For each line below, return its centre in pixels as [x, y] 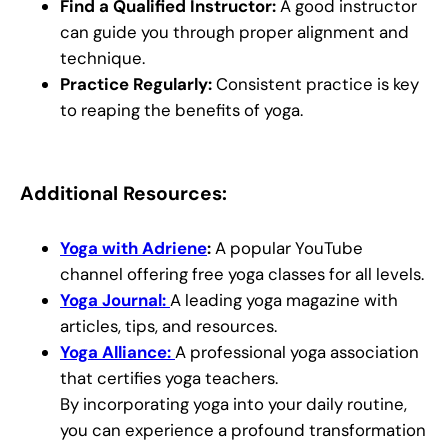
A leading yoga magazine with [284, 299]
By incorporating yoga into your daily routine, [233, 403]
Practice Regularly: [138, 84]
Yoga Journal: [113, 299]
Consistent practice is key [317, 84]
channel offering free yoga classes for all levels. [242, 273]
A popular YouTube [289, 247]
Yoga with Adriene [133, 247]
